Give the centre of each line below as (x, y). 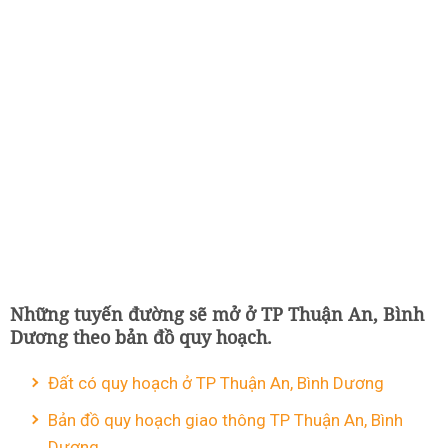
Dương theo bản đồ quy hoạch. (141, 337)
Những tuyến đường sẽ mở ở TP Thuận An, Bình (217, 314)
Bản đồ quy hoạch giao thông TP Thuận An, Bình (225, 420)
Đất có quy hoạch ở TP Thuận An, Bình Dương (216, 383)
